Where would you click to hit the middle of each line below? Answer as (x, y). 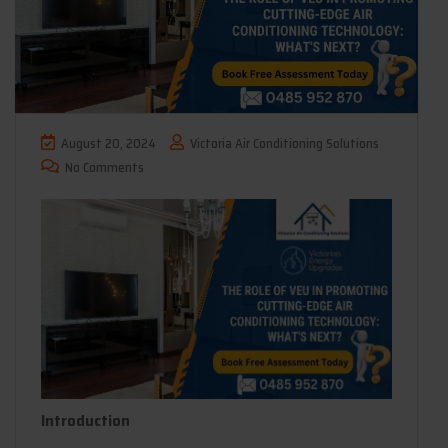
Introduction (85, 420)
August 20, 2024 (108, 143)
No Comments (103, 167)
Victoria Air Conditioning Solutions (283, 143)
